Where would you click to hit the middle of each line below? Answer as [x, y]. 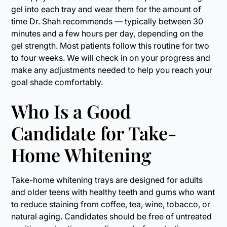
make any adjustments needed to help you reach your [112, 70]
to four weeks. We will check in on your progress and [111, 58]
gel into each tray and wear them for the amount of [106, 9]
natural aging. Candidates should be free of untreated [112, 216]
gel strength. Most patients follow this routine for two [110, 45]
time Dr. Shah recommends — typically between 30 [107, 21]
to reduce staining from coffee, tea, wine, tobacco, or [111, 204]
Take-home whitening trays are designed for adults [107, 180]
